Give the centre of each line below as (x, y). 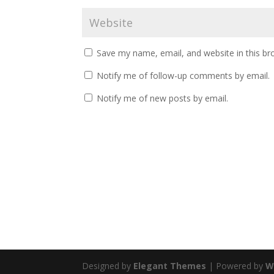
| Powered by (236, 266)
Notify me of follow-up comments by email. (183, 76)
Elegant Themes (170, 266)
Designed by (108, 266)
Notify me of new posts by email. (163, 98)
